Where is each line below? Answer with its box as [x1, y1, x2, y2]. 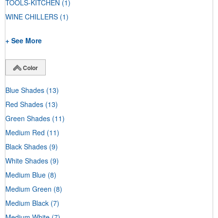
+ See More [5, 36, 42, 46]
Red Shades [5, 99, 43, 109]
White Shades [5, 155, 48, 165]
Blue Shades [5, 85, 44, 95]
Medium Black [5, 198, 49, 208]
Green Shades [5, 113, 50, 123]
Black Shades [5, 141, 47, 151]
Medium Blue [5, 169, 46, 180]
